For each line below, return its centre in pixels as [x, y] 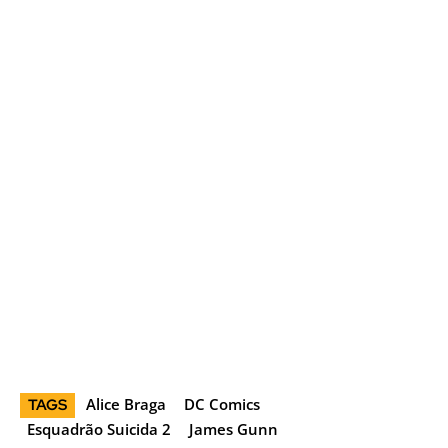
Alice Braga [126, 403]
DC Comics [222, 403]
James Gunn [233, 428]
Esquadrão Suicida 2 [99, 428]
